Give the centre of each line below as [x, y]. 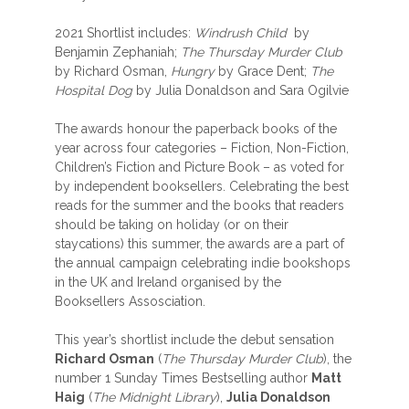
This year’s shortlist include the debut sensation [194, 340]
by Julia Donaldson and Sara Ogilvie [241, 90]
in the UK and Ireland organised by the [168, 282]
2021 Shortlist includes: [125, 33]
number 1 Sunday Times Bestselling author [183, 378]
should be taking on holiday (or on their [172, 225]
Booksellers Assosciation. [130, 301]
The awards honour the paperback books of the [196, 129]
